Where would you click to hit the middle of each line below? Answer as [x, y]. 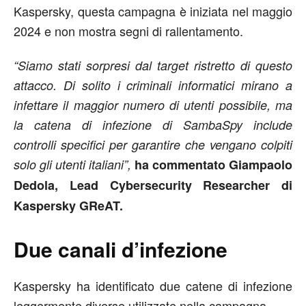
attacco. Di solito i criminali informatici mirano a [153, 85]
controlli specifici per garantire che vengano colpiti [153, 144]
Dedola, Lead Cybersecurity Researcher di [153, 185]
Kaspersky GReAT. [70, 205]
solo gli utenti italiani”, [74, 164]
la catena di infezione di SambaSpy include [153, 124]
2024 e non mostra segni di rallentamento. [128, 30]
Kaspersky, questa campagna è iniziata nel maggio [153, 11]
